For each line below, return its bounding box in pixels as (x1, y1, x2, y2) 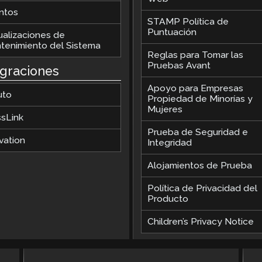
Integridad (147, 136, 192, 148)
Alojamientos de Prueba (147, 159, 252, 171)
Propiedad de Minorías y (147, 92, 253, 104)
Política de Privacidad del (147, 182, 257, 194)
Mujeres (147, 103, 182, 115)
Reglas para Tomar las (147, 49, 243, 60)
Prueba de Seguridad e (147, 126, 248, 137)
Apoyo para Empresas (147, 82, 243, 94)
